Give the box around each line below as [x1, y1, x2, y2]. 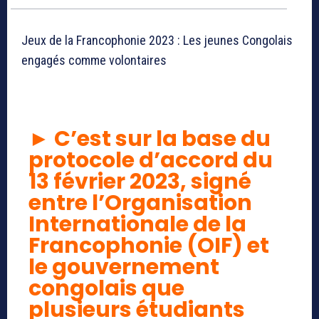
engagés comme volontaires [21, 53, 167, 68]
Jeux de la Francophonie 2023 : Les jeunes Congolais [21, 33, 293, 48]
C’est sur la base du [50, 124, 271, 155]
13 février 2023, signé [28, 167, 251, 197]
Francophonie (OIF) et [28, 231, 269, 261]
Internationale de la [28, 209, 246, 240]
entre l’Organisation [28, 188, 252, 219]
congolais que [28, 273, 184, 304]
